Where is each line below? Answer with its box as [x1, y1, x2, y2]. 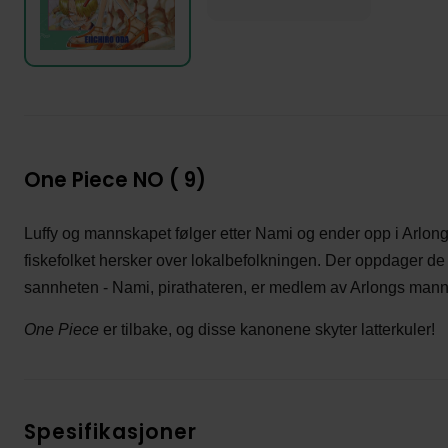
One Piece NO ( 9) [23, 165, 206, 194]
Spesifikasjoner [23, 417, 197, 446]
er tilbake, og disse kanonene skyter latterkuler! [98, 320, 435, 338]
